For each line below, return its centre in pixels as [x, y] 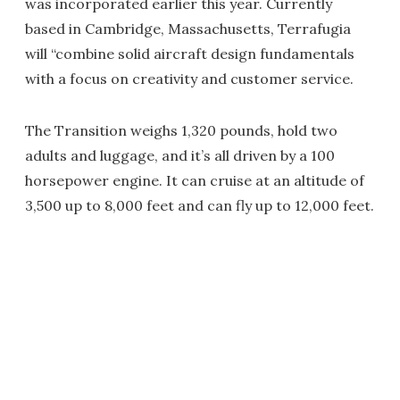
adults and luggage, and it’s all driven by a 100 [180, 155]
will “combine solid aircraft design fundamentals [190, 54]
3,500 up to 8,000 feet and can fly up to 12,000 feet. [200, 205]
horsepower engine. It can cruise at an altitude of [195, 180]
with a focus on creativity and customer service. [189, 79]
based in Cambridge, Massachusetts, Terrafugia [188, 29]
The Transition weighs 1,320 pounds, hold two [181, 130]
